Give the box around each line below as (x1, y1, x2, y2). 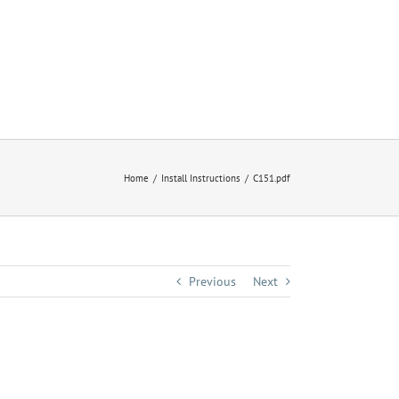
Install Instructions (161, 171, 240, 184)
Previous (189, 273, 236, 289)
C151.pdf (253, 171, 290, 184)
